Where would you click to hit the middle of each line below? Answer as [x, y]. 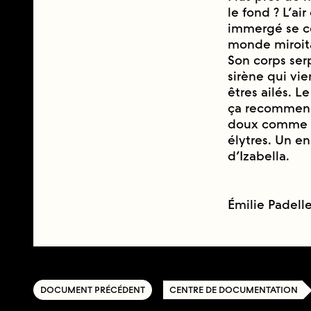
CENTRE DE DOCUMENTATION [234, 290]
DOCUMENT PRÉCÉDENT [93, 290]
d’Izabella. [258, 157]
